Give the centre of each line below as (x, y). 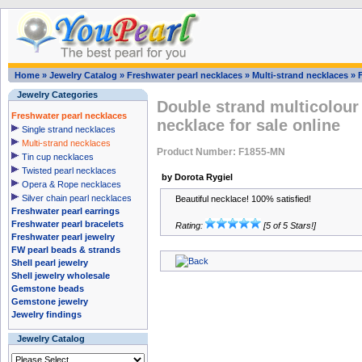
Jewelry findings (46, 314)
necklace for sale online (248, 126)
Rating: (190, 225)
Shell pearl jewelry (50, 263)
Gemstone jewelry (50, 301)
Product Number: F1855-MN (221, 152)
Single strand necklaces (69, 129)
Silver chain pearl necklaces (77, 198)
